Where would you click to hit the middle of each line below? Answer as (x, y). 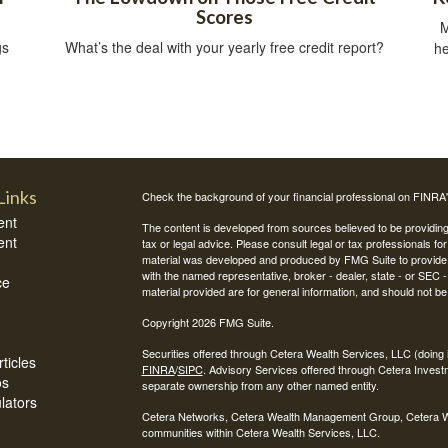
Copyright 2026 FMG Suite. (207, 321)
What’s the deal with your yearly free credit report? (224, 46)
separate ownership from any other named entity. (260, 384)
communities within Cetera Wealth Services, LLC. (260, 431)
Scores (224, 16)
